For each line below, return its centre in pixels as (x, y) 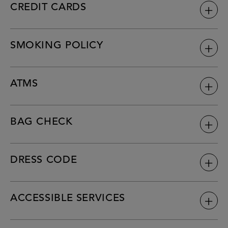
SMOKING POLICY (57, 46)
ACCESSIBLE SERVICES (68, 198)
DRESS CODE (44, 160)
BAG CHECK (41, 122)
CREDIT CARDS (48, 7)
